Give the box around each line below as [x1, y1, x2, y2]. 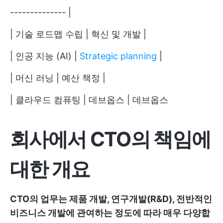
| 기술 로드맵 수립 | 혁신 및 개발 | [10, 29, 146, 39]
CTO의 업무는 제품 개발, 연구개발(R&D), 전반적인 [10, 194, 212, 204]
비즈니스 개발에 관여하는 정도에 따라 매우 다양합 [10, 208, 210, 218]
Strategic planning [80, 51, 157, 61]
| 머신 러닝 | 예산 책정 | [10, 73, 106, 83]
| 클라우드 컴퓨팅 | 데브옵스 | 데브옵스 [10, 95, 168, 105]
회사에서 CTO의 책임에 [10, 127, 211, 151]
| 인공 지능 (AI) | [10, 51, 80, 61]
